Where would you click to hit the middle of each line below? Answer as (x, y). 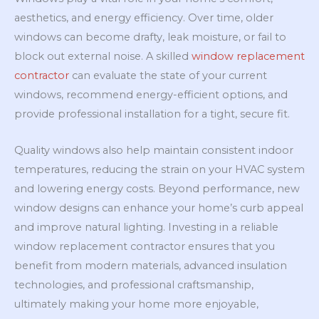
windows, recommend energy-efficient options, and (151, 95)
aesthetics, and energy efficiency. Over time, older (144, 18)
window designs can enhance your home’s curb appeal (159, 208)
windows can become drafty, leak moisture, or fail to (150, 37)
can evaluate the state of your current (168, 76)
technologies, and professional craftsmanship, (134, 284)
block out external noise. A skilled (103, 57)
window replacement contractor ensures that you (145, 246)
